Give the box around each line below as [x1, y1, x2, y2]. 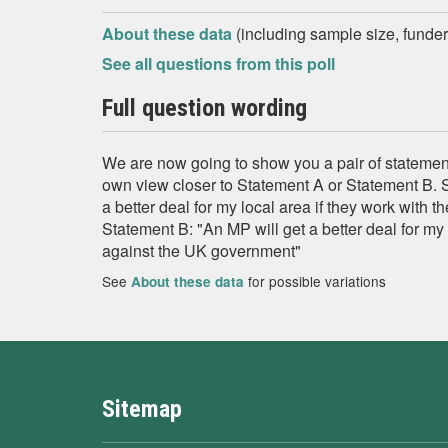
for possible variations [244, 271, 386, 291]
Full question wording [102, 94, 307, 122]
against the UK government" [102, 239, 301, 262]
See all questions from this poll [102, 52, 335, 75]
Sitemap [102, 395, 182, 423]
